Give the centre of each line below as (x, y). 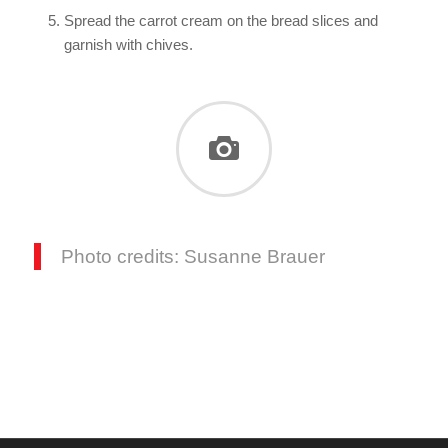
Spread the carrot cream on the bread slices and (220, 21)
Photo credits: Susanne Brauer (192, 256)
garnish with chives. (128, 45)
